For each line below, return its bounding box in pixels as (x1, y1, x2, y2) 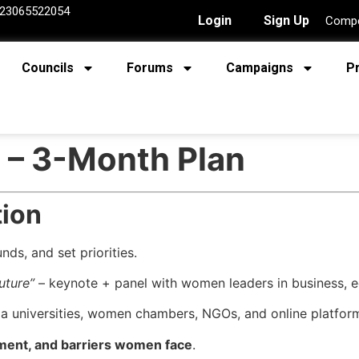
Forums (127, 60, 173, 75)
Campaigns (226, 60, 293, 75)
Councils (22, 60, 74, 75)
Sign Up (264, 13, 309, 28)
